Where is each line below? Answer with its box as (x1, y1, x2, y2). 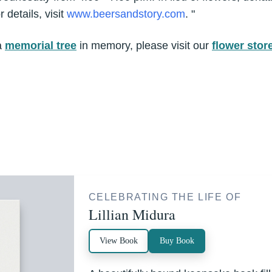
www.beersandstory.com (67, 7, 185, 20)
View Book (99, 236, 138, 245)
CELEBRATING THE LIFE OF (88, 191, 242, 202)
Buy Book (159, 236, 194, 245)
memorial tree (5, 39, 76, 52)
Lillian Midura (88, 204, 175, 224)
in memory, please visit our (76, 39, 212, 52)
